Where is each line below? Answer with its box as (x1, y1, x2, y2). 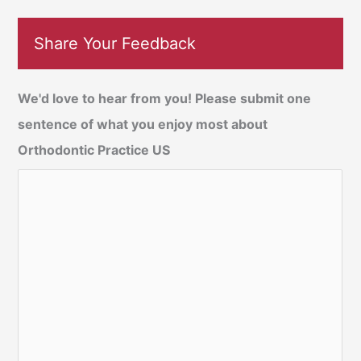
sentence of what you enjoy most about (18, 116, 268, 133)
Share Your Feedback (34, 34, 197, 54)
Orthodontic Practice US (18, 142, 171, 159)
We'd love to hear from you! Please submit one (18, 90, 312, 107)
